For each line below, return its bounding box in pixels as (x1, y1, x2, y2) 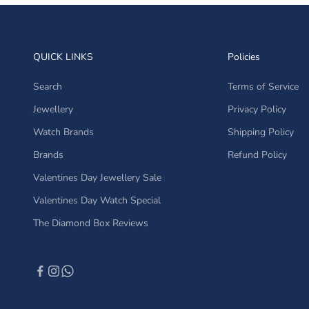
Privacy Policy (227, 102, 286, 116)
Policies (227, 50, 260, 63)
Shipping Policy (227, 125, 294, 139)
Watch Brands (33, 125, 94, 139)
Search (33, 79, 62, 93)
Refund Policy (227, 148, 287, 161)
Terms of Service (227, 79, 299, 93)
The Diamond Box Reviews (33, 216, 148, 230)
